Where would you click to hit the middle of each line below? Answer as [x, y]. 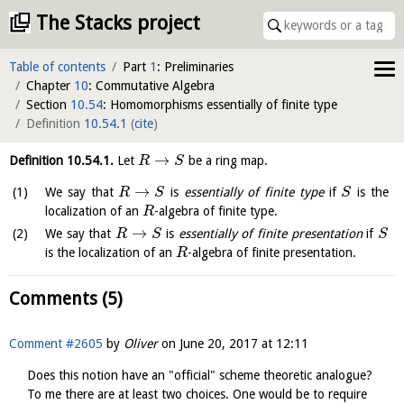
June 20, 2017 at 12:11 [244, 344]
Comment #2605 [56, 344]
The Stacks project [118, 23]
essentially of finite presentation [270, 234]
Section [48, 105]
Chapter [50, 86]
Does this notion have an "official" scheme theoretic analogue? [200, 376]
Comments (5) [66, 299]
